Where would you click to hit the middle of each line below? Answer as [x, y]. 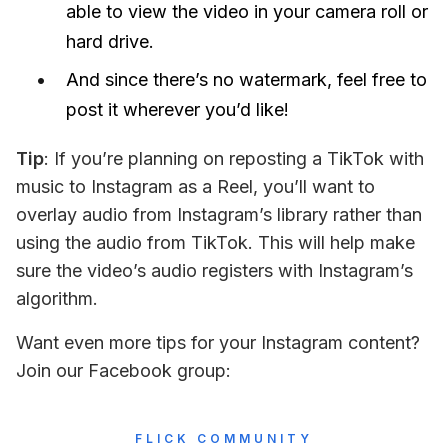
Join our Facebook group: [123, 370]
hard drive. [110, 41]
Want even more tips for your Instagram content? [218, 342]
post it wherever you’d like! [177, 109]
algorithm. [57, 298]
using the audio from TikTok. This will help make [215, 242]
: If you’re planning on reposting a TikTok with [234, 158]
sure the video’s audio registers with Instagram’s [214, 270]
